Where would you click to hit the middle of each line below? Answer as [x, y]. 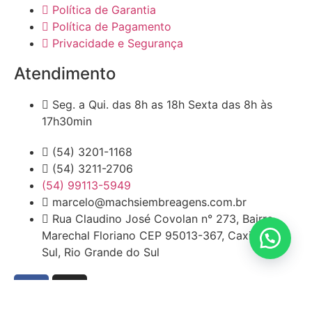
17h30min [67, 122]
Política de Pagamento [112, 27]
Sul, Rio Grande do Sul [101, 252]
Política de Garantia [104, 10]
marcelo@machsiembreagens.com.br [149, 202]
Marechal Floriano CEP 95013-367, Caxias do [161, 236]
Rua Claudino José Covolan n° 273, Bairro [163, 219]
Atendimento [65, 74]
